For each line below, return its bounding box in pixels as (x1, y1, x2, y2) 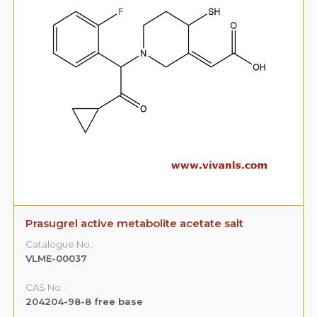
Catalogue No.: (25, 238, 95, 250)
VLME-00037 (25, 252, 88, 264)
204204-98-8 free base (25, 295, 144, 307)
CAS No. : (25, 281, 68, 293)
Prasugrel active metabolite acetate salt (25, 216, 244, 230)
